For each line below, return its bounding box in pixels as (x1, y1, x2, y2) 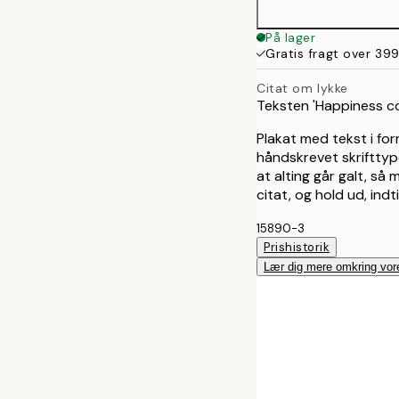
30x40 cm (299, 12, 366, 28)
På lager (265, 29, 316, 45)
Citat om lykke (256, 79, 348, 96)
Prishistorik (264, 239, 330, 255)
